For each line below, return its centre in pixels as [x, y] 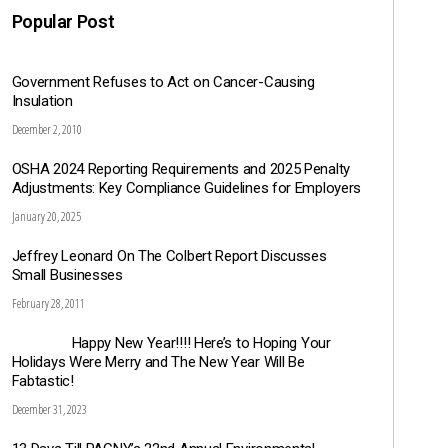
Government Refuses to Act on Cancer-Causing [163, 81]
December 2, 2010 [46, 129]
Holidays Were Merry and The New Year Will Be [158, 361]
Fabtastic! [42, 380]
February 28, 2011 [48, 303]
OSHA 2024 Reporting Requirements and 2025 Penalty [180, 168]
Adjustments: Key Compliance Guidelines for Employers [186, 187]
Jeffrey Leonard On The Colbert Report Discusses [169, 255]
